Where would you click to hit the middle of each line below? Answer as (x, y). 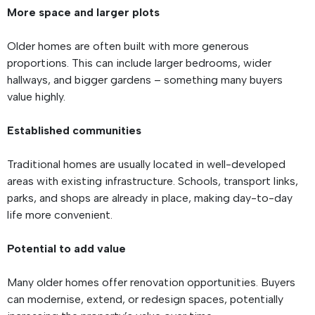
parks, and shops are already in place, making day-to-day (150, 198)
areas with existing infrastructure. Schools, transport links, (153, 181)
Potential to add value (68, 249)
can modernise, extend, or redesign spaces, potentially (145, 300)
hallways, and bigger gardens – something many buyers (145, 80)
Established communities (76, 131)
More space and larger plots (85, 13)
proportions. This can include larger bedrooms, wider (139, 63)
